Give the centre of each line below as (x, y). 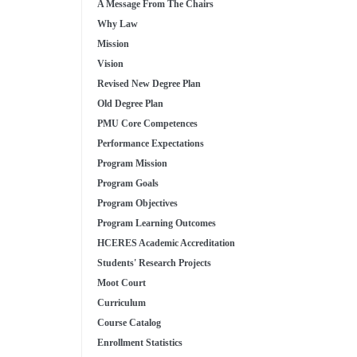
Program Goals (128, 184)
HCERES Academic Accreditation (166, 243)
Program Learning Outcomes (157, 224)
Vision (110, 64)
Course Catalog (129, 323)
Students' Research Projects (154, 263)
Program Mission (132, 164)
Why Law (118, 24)
